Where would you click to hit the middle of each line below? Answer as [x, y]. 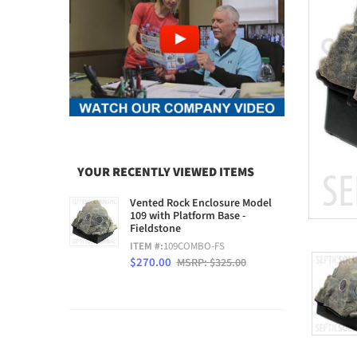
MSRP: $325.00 [211, 263]
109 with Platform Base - [188, 216]
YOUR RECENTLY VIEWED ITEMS [166, 173]
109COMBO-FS [194, 247]
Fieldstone [155, 229]
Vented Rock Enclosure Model [200, 204]
